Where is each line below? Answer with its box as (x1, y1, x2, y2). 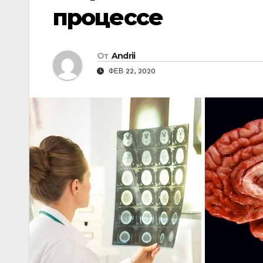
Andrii (111, 50, 136, 62)
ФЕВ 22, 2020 (106, 67, 156, 76)
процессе (53, 4, 163, 31)
